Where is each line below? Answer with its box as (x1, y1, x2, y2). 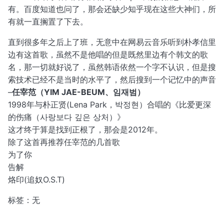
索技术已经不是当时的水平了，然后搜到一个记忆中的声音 (8, 74, 216, 84)
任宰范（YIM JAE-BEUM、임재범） (12, 86, 145, 97)
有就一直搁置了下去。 (8, 16, 88, 26)
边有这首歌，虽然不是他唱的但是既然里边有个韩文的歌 (8, 49, 208, 59)
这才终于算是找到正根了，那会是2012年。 (8, 124, 162, 134)
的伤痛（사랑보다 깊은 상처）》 (8, 111, 125, 122)
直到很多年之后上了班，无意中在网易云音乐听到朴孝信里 (8, 36, 216, 47)
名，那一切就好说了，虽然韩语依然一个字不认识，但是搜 (8, 61, 216, 72)
